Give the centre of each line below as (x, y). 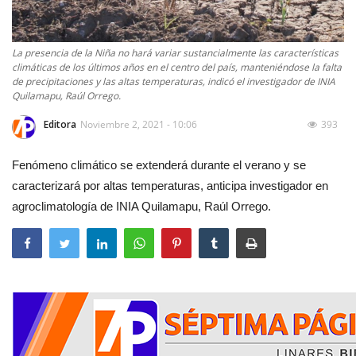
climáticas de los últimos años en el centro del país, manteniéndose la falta (177, 67)
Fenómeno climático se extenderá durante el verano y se (159, 164)
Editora (60, 124)
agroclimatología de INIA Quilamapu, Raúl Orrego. (141, 206)
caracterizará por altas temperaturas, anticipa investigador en (170, 185)
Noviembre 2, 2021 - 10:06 (139, 124)
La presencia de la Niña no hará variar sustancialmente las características (175, 52)
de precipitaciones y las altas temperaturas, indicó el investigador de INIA (174, 81)
